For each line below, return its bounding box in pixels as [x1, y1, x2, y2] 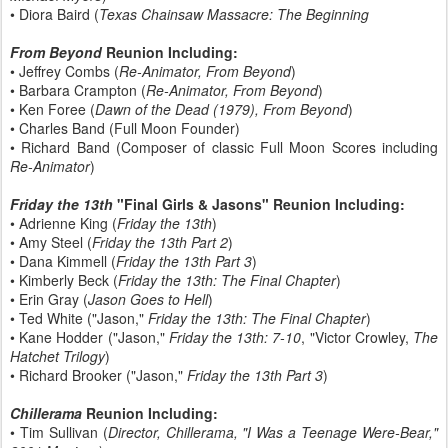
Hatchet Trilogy [10, 346, 105, 366]
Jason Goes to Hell [88, 289, 208, 309]
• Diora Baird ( [10, 4, 99, 24]
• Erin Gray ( [10, 289, 88, 309]
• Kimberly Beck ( [10, 270, 118, 290]
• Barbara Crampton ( [10, 80, 146, 100]
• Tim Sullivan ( [10, 422, 108, 442]
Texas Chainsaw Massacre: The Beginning [99, 4, 369, 24]
